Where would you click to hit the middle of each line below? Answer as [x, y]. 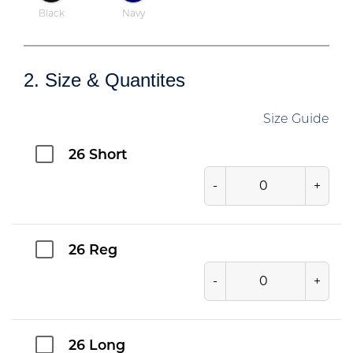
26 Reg [93, 251]
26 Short [98, 155]
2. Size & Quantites [104, 80]
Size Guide [296, 119]
